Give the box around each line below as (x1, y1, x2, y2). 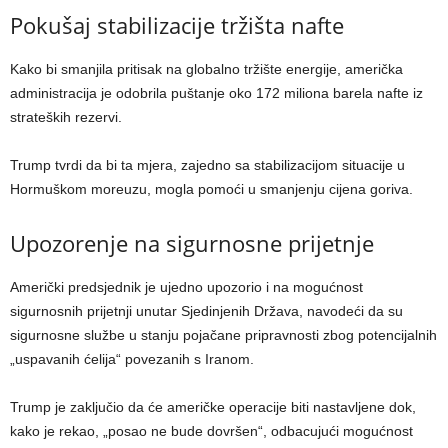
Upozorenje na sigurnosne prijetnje (10, 228, 374, 259)
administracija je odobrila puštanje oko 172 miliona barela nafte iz (10, 85, 423, 102)
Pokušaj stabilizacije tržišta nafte (10, 10, 344, 41)
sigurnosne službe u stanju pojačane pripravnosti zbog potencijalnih (10, 327, 437, 344)
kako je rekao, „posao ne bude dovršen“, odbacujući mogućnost (10, 423, 413, 440)
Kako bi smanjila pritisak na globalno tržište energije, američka (10, 61, 403, 78)
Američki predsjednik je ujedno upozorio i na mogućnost (10, 279, 363, 296)
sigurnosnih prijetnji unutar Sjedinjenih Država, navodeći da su (10, 303, 403, 320)
